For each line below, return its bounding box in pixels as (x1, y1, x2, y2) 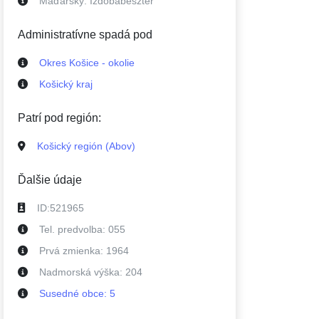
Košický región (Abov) (37, 140, 135, 152)
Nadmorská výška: (39, 266, 125, 278)
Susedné (39, 288, 82, 299)
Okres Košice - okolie (39, 57, 135, 68)
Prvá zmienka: (39, 245, 106, 256)
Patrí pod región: (18, 112, 101, 124)
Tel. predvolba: (39, 224, 108, 235)
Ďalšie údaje (18, 174, 82, 186)
